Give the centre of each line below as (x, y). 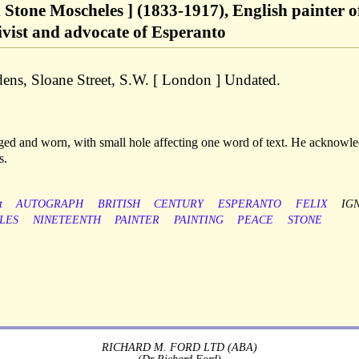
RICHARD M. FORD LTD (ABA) (179, 347)
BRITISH (119, 204)
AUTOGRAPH (50, 204)
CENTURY (179, 204)
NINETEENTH (67, 220)
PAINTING (198, 220)
